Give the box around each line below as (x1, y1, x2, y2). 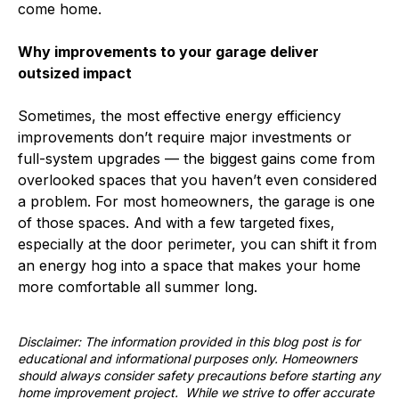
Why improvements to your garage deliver (18, 42, 319, 61)
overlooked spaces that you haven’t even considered (18, 170, 377, 189)
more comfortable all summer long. (18, 277, 257, 296)
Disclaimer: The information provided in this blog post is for (18, 333, 360, 349)
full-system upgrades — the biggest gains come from (18, 149, 375, 167)
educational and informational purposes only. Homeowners (18, 350, 357, 366)
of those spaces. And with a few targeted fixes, (18, 213, 335, 232)
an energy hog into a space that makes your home (18, 256, 361, 274)
